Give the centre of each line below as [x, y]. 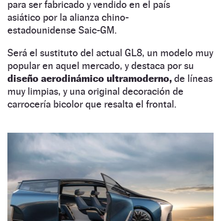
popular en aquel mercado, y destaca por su [101, 65]
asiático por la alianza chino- [68, 17]
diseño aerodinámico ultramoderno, [91, 78]
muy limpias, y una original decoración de [95, 91]
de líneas [193, 78]
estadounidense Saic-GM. [65, 30]
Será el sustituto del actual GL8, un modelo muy [110, 53]
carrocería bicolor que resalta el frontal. [94, 104]
